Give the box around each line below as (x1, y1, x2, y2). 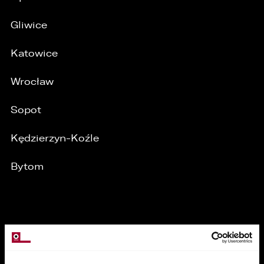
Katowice (11, 47, 58, 59)
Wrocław (11, 75, 54, 87)
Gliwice (11, 19, 47, 31)
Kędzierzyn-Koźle (11, 132, 99, 144)
